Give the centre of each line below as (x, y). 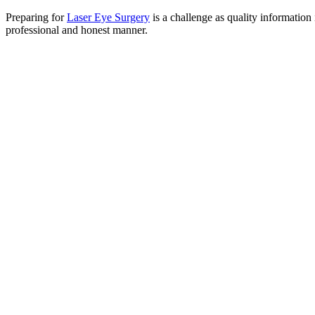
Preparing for (36, 18)
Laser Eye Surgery (108, 18)
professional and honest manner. (77, 30)
